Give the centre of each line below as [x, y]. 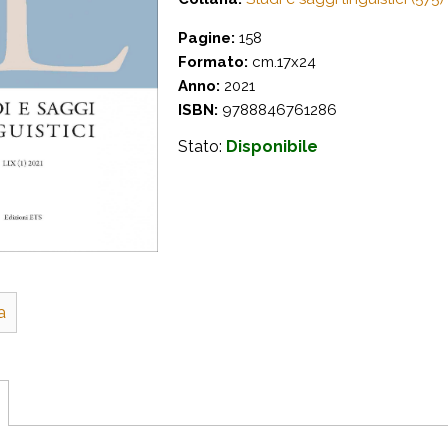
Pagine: [206, 38]
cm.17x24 [282, 62]
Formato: [213, 62]
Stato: [202, 146]
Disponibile [272, 146]
